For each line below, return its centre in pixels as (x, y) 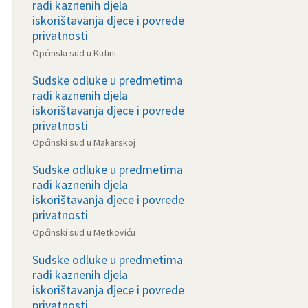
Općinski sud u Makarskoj (84, 143)
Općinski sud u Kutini (74, 53)
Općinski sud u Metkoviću (84, 232)
